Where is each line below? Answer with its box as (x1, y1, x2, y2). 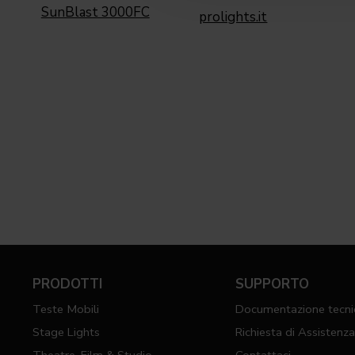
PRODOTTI (32, 275, 102, 294)
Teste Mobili (32, 301, 99, 318)
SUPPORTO (235, 275, 310, 294)
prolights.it (199, 8, 268, 27)
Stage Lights (32, 324, 100, 341)
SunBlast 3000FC (40, 2, 150, 21)
